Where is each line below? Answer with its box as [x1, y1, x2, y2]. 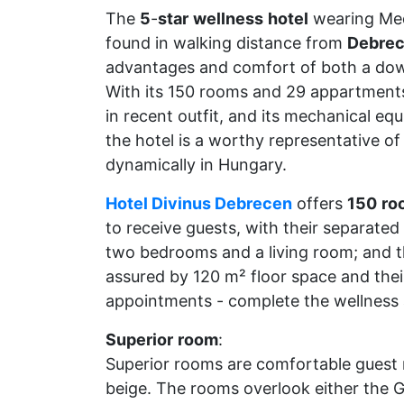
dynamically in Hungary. [106, 155, 287, 174]
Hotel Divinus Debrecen [106, 194, 292, 213]
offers [292, 194, 347, 213]
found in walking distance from [106, 33, 347, 52]
